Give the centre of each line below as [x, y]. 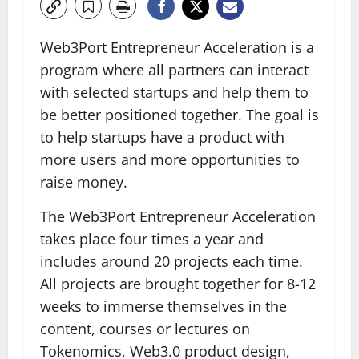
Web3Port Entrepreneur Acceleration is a [177, 47]
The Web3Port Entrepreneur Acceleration [178, 216]
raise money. [84, 182]
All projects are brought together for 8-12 [178, 284]
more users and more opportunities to [170, 159]
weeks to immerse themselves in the [163, 306]
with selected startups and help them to [174, 92]
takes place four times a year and [152, 239]
